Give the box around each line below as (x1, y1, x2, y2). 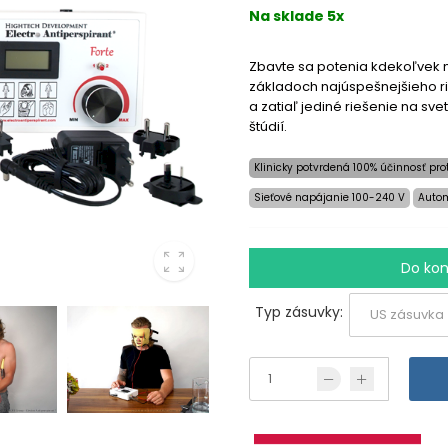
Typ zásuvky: (255, 302, 343, 323)
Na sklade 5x (249, 5, 344, 26)
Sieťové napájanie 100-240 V (254, 189, 405, 205)
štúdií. (249, 116, 287, 136)
